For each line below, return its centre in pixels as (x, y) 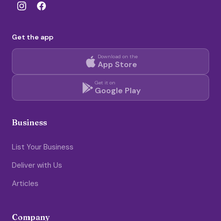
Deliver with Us (37, 165)
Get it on (105, 83)
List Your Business (43, 147)
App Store (117, 64)
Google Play (117, 91)
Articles (25, 184)
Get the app (33, 37)
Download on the (117, 56)
